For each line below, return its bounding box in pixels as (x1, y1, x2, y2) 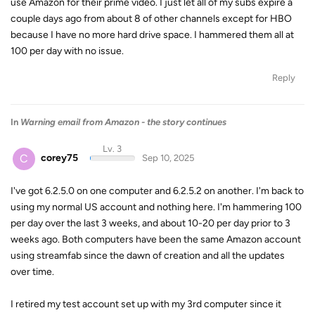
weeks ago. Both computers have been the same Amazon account (11, 233, 301, 245)
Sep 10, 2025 (141, 153, 194, 163)
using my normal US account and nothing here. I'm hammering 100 (11, 200, 302, 213)
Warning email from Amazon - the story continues (20, 117, 226, 127)
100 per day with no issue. (11, 45, 124, 57)
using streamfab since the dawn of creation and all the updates (11, 249, 285, 262)
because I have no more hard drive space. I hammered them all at (11, 29, 294, 41)
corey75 (41, 152, 78, 164)
